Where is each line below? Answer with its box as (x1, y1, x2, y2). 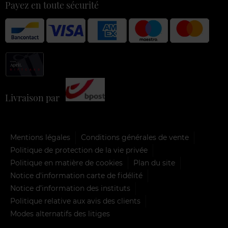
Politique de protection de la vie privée (10, 146, 148, 155)
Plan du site (133, 158, 175, 168)
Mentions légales (10, 133, 70, 142)
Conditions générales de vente (81, 133, 189, 142)
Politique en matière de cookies (10, 158, 123, 168)
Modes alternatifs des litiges (10, 209, 110, 219)
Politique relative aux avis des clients (10, 196, 140, 206)
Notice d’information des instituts (10, 184, 130, 193)
